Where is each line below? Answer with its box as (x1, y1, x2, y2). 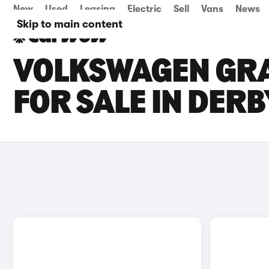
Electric (127, 4, 162, 14)
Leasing (80, 4, 115, 14)
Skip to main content (17, 18, 122, 30)
